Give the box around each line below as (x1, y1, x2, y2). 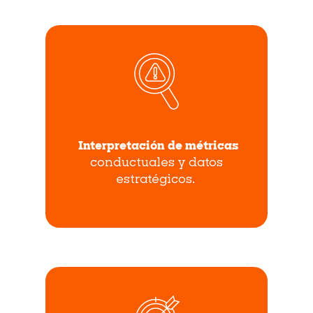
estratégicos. (115, 175, 198, 187)
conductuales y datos (90, 158, 223, 170)
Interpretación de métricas (78, 141, 238, 153)
